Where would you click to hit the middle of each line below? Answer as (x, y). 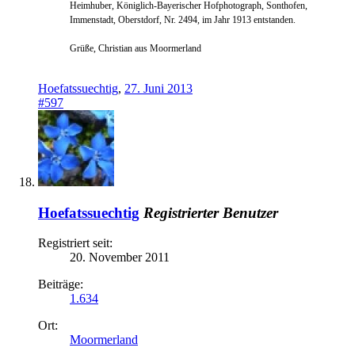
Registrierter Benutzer (211, 212)
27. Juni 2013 (158, 88)
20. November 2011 (120, 258)
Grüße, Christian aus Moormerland (136, 48)
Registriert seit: (75, 243)
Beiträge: (61, 284)
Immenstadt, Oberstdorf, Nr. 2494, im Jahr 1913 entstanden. (183, 20)
